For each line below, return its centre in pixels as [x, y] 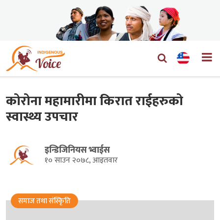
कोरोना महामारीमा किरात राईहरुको [95, 101]
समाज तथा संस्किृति [44, 201]
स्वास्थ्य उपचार [42, 117]
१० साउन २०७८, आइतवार [81, 160]
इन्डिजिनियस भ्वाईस [77, 150]
